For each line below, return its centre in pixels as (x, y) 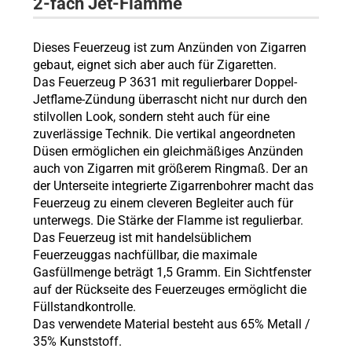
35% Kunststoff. (77, 341)
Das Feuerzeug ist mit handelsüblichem (142, 238)
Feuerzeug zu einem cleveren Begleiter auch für (163, 203)
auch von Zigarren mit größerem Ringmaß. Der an (170, 169)
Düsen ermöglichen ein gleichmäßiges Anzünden (168, 151)
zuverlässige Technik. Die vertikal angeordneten (164, 134)
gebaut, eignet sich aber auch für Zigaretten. (154, 65)
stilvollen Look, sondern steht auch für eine (151, 117)
